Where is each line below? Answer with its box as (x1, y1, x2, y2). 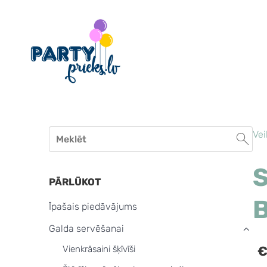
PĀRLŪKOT (49, 176, 101, 188)
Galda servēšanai (49, 222, 124, 234)
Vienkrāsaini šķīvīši (62, 244, 135, 255)
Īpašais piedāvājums (49, 201, 137, 213)
